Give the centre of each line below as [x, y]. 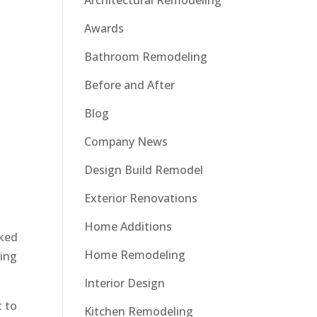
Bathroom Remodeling [146, 57]
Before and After [130, 85]
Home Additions [128, 226]
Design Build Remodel [144, 170]
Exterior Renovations [141, 198]
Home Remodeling [135, 255]
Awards [104, 28]
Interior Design [125, 283]
